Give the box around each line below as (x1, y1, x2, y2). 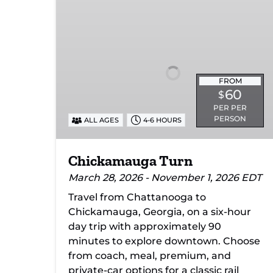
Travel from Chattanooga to (68, 191, 206, 204)
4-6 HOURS (143, 116, 182, 125)
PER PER (213, 103, 247, 113)
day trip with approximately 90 (68, 221, 221, 233)
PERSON (214, 114, 247, 124)
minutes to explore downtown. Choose (68, 235, 260, 247)
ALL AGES (84, 116, 119, 125)
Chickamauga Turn (68, 152, 193, 170)
